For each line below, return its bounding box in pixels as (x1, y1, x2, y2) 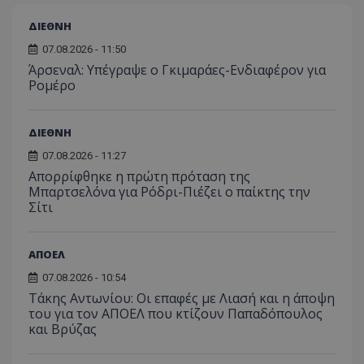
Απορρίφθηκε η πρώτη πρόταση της (28, 167, 250, 185)
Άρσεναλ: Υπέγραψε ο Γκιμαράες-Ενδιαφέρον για (28, 60, 326, 79)
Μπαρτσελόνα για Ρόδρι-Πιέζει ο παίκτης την (28, 182, 310, 201)
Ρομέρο (28, 76, 76, 94)
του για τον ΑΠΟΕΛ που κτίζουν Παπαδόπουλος (28, 304, 323, 323)
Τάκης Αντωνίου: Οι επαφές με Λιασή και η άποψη (28, 288, 335, 307)
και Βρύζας (28, 319, 97, 338)
